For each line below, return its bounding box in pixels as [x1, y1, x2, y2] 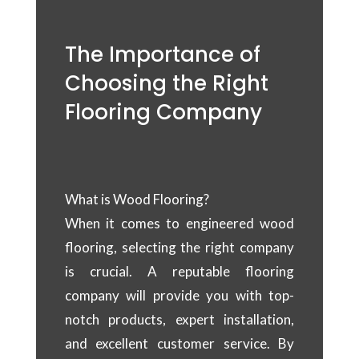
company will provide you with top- [64, 287, 295, 305]
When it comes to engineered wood [64, 215, 295, 232]
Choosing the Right [64, 69, 268, 99]
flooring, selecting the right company [64, 239, 295, 256]
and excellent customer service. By [64, 335, 295, 353]
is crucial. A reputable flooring [64, 263, 295, 280]
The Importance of [64, 40, 260, 70]
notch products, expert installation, [64, 311, 295, 329]
